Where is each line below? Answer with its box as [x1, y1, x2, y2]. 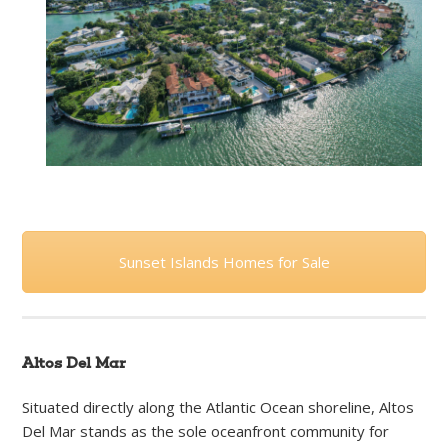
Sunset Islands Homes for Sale [118, 252, 330, 273]
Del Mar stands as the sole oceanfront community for [22, 421, 390, 442]
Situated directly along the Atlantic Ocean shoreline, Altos [22, 397, 415, 418]
